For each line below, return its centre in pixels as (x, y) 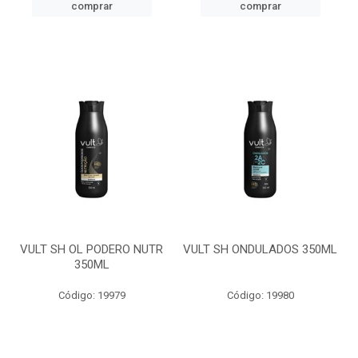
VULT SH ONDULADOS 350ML (260, 249)
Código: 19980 (260, 295)
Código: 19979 (91, 295)
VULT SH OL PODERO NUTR (91, 249)
